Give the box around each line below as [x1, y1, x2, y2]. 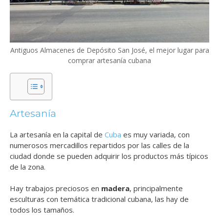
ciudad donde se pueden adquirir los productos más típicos [10, 151, 208, 161]
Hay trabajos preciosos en [10, 183, 101, 194]
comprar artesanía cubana [68, 55, 151, 65]
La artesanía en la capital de [10, 129, 105, 139]
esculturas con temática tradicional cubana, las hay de [10, 194, 189, 204]
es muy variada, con [121, 129, 190, 139]
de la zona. [10, 161, 45, 172]
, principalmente [130, 183, 183, 194]
